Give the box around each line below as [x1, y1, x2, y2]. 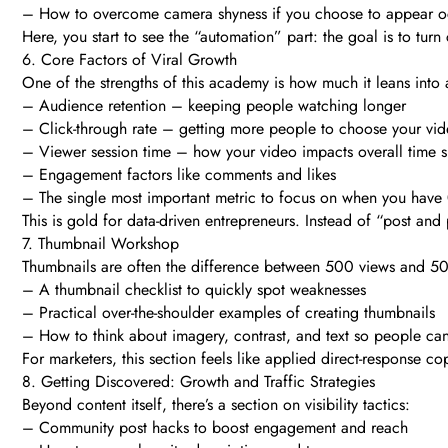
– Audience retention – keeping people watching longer [22, 94, 406, 118]
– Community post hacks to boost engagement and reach [22, 416, 408, 440]
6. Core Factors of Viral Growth [22, 48, 237, 72]
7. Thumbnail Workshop [22, 232, 179, 256]
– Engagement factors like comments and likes [22, 163, 336, 187]
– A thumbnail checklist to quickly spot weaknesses [22, 278, 366, 302]
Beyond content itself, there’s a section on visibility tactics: [22, 393, 410, 417]
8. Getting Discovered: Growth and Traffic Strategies [22, 370, 375, 394]
